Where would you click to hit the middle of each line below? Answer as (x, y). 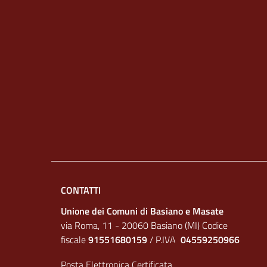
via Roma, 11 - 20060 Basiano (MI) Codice (144, 225)
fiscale (74, 240)
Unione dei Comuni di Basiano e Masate (142, 211)
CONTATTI (81, 190)
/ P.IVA (164, 240)
